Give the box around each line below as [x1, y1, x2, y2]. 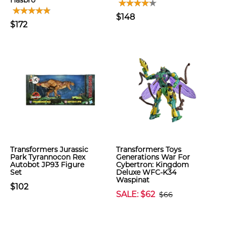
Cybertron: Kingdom [116, 160, 189, 169]
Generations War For [116, 153, 190, 162]
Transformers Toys [116, 145, 181, 154]
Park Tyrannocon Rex [10, 153, 85, 162]
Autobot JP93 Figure [10, 160, 84, 169]
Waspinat [116, 175, 149, 184]
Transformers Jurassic [10, 145, 88, 154]
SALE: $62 [116, 190, 155, 199]
